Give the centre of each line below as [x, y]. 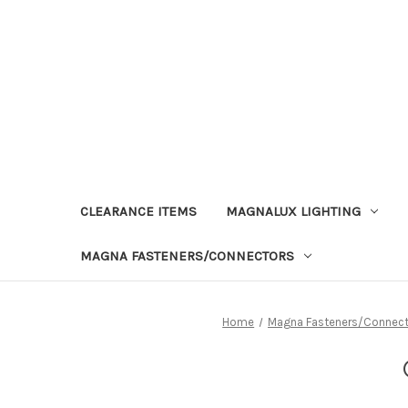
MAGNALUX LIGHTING [293, 211]
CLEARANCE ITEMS [138, 211]
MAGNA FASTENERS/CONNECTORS [187, 255]
